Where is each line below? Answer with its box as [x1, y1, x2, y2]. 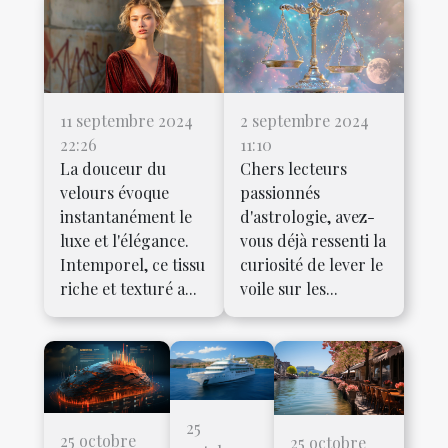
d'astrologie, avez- [240, 205, 375, 227]
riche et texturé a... [60, 277, 197, 299]
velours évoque [60, 181, 169, 203]
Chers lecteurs [240, 157, 347, 179]
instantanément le [60, 205, 192, 227]
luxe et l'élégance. [60, 229, 189, 251]
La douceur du [60, 157, 166, 179]
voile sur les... [240, 277, 338, 299]
